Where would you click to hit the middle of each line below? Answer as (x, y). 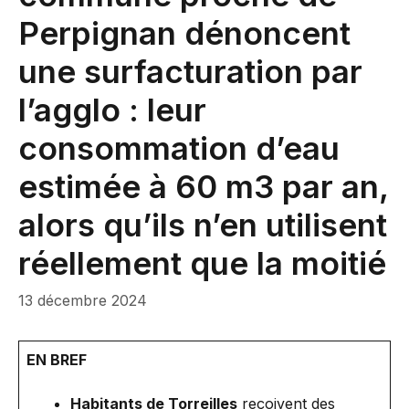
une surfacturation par (190, 71)
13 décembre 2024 (83, 300)
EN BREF (57, 360)
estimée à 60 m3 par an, (203, 186)
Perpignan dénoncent (184, 33)
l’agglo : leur (112, 110)
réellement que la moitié (202, 263)
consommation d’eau (179, 148)
